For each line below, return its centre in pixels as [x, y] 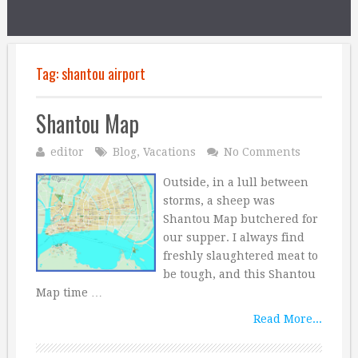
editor [67, 152]
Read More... [288, 319]
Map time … [69, 292]
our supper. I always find [233, 237]
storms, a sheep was [219, 201]
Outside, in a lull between [235, 182]
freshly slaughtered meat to [240, 256]
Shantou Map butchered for [240, 219]
